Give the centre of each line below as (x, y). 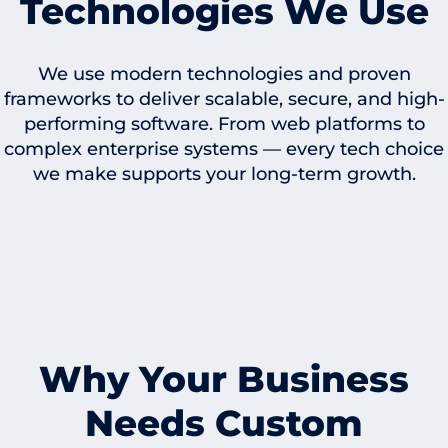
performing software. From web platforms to (224, 124)
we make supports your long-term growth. (224, 174)
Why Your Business (224, 379)
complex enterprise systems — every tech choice (224, 149)
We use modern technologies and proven (224, 74)
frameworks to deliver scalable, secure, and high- (224, 99)
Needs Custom (224, 423)
